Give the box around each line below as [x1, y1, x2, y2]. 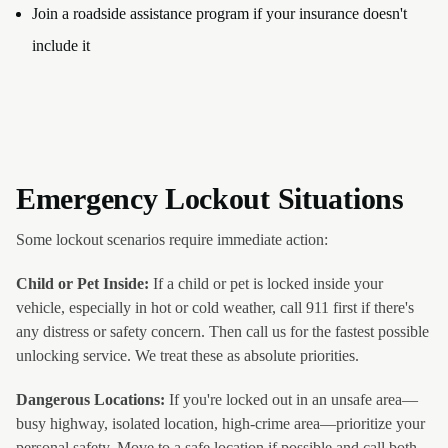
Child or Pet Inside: [16, 275, 149, 292]
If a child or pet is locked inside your [149, 275, 383, 292]
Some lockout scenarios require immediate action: [16, 231, 328, 248]
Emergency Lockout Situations [16, 182, 404, 215]
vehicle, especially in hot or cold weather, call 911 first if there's [16, 299, 414, 316]
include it [32, 37, 90, 54]
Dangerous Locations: [16, 391, 165, 408]
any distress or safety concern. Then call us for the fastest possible [16, 323, 429, 340]
